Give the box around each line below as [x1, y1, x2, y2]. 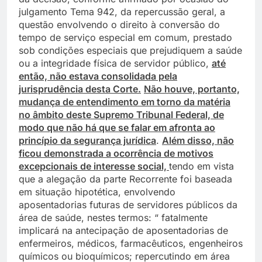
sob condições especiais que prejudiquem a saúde [19, 44, 242, 56]
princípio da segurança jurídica [19, 134, 156, 146]
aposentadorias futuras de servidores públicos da [19, 198, 237, 211]
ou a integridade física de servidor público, [19, 57, 212, 69]
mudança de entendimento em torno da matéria [19, 95, 230, 108]
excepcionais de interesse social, [19, 160, 169, 172]
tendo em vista [169, 160, 234, 172]
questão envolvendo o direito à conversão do [19, 18, 220, 30]
